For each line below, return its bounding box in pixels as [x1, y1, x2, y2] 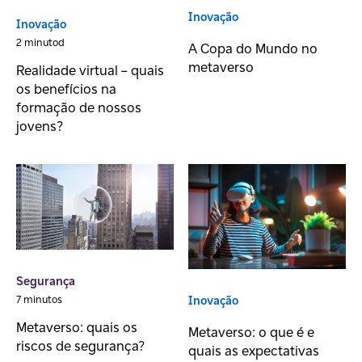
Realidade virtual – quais [16, 61, 164, 79]
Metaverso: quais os [16, 318, 137, 337]
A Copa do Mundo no [187, 39, 318, 57]
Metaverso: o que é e [187, 323, 314, 342]
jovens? [16, 116, 63, 135]
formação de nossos [16, 98, 141, 116]
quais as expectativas [187, 342, 319, 360]
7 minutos [16, 293, 62, 307]
